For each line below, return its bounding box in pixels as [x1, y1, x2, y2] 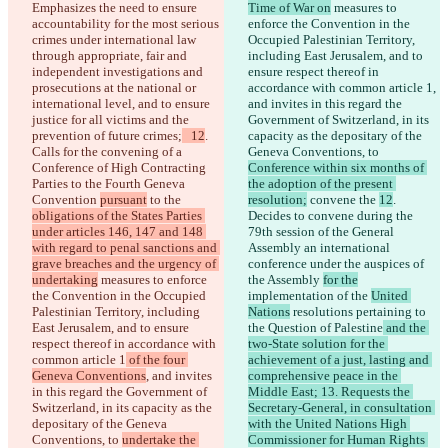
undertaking [32, 272, 98, 288]
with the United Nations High [248, 416, 410, 432]
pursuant [100, 192, 147, 208]
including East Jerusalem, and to [248, 48, 426, 64]
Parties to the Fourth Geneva [32, 176, 188, 192]
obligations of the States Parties [32, 208, 205, 224]
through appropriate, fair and [32, 48, 190, 64]
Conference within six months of [248, 160, 427, 176]
